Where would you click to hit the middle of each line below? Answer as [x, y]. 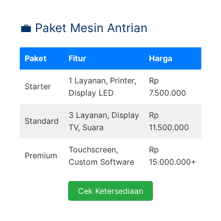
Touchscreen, [93, 150]
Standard [42, 121]
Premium [41, 156]
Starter [38, 87]
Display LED [91, 93]
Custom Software [101, 162]
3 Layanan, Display [104, 115]
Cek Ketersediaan [110, 191]
